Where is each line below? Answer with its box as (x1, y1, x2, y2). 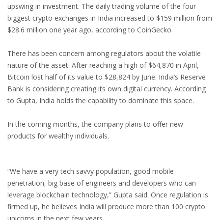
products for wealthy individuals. (7, 131, 109, 141)
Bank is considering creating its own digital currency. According (7, 84, 206, 94)
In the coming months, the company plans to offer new (7, 119, 183, 129)
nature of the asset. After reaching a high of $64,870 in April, (7, 60, 199, 70)
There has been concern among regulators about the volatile (7, 49, 201, 58)
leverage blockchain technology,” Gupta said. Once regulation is (7, 190, 208, 200)
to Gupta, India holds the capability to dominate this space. (7, 96, 194, 106)
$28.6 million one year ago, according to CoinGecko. (7, 25, 173, 35)
